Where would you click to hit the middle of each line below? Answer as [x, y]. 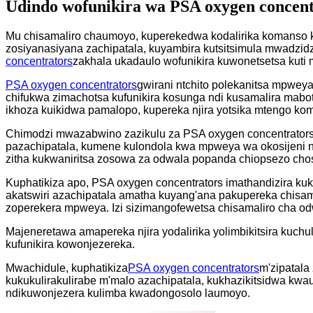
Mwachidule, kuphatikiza [67, 268]
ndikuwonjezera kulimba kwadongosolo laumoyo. [128, 293]
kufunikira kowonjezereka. [70, 244]
